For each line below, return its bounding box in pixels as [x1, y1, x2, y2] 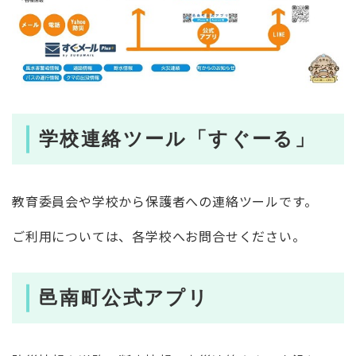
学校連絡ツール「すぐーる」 [39, 128, 316, 150]
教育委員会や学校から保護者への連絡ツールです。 [12, 192, 318, 211]
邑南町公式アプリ [39, 287, 210, 309]
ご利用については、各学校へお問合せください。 [12, 226, 306, 246]
